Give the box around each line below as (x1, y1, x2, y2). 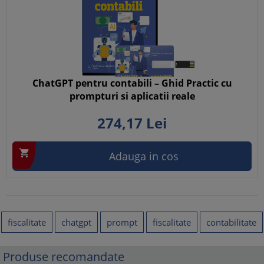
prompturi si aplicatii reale (69, 90, 195, 103)
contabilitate (206, 216, 256, 228)
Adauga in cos (109, 149, 179, 163)
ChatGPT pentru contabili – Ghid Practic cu (32, 77, 232, 90)
